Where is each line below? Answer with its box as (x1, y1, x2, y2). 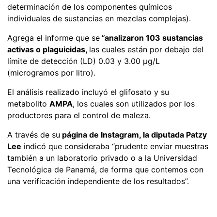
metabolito (7, 98, 49, 108)
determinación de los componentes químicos (7, 1, 172, 12)
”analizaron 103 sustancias (100, 32, 203, 43)
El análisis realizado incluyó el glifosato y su (7, 87, 169, 97)
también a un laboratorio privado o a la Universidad (7, 153, 197, 163)
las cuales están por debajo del (89, 44, 203, 54)
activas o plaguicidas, (7, 44, 89, 54)
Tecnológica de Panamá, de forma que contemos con (7, 164, 203, 174)
